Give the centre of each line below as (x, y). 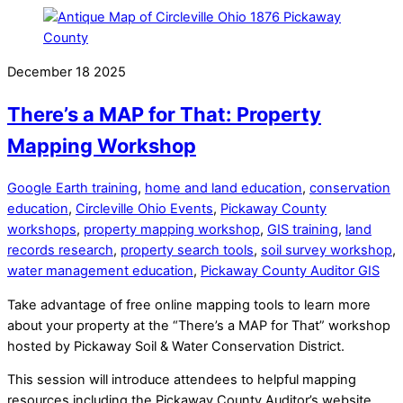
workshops (42, 230)
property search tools (187, 251)
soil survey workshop (327, 251)
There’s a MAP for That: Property (164, 115)
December (40, 72)
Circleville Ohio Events (144, 209)
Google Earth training (72, 188)
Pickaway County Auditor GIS (290, 271)
